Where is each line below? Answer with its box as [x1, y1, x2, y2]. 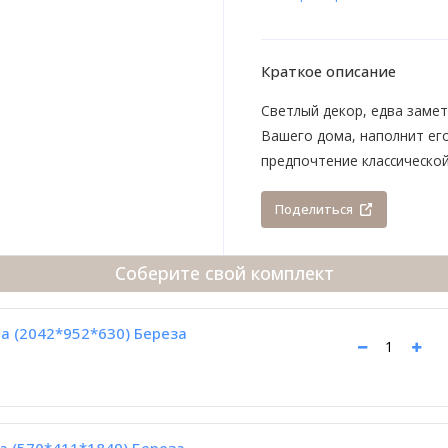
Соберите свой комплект [114, 261, 334, 286]
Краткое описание [260, 60, 396, 81]
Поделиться [275, 200, 354, 219]
